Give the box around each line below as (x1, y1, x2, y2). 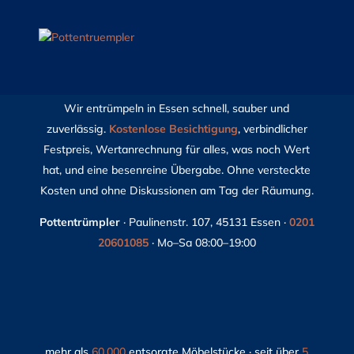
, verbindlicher (237, 122, 307, 136)
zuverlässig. (46, 122, 109, 136)
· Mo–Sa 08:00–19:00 (148, 235, 256, 250)
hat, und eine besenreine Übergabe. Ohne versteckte (43, 163, 311, 177)
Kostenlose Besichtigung (108, 122, 238, 136)
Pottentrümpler (39, 215, 120, 229)
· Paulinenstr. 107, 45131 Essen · (119, 215, 289, 229)
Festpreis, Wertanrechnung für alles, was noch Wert (43, 142, 311, 156)
